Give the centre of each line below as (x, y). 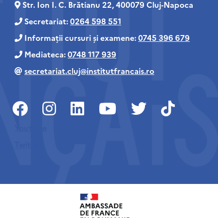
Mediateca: (45, 54)
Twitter (28, 144)
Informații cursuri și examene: (80, 37)
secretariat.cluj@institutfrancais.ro (89, 71)
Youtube (31, 127)
